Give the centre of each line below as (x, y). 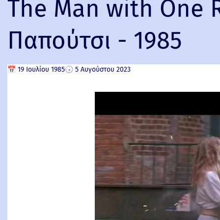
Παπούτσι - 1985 (95, 41)
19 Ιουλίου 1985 (41, 69)
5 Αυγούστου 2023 (103, 69)
